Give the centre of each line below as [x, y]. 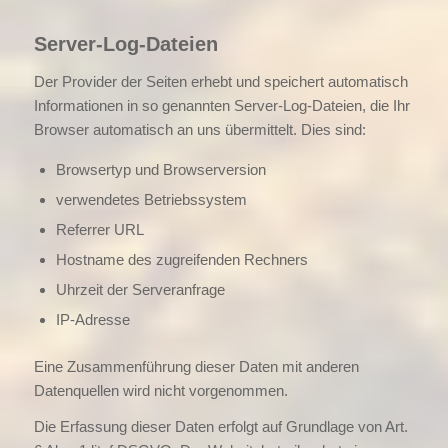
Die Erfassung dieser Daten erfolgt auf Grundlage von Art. [220, 427]
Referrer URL [99, 229]
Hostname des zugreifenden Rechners [181, 259]
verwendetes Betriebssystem [151, 199]
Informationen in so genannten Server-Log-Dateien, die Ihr [221, 105]
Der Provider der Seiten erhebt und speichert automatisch [220, 81]
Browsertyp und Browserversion [160, 169]
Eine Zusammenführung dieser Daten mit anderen [196, 366]
